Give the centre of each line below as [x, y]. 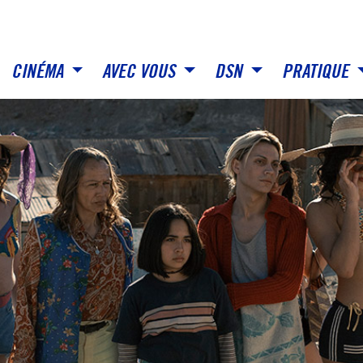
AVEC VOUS [141, 72]
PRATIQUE [317, 72]
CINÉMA [39, 72]
